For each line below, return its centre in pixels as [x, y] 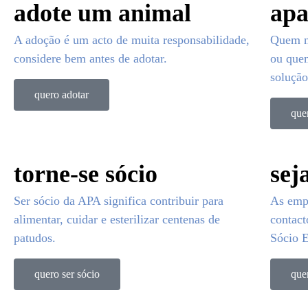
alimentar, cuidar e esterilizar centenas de [117, 219]
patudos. [35, 238]
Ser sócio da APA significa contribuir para [119, 201]
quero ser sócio [67, 274]
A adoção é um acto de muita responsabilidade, [132, 40]
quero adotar [62, 95]
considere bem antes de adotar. [90, 58]
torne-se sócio [86, 174]
